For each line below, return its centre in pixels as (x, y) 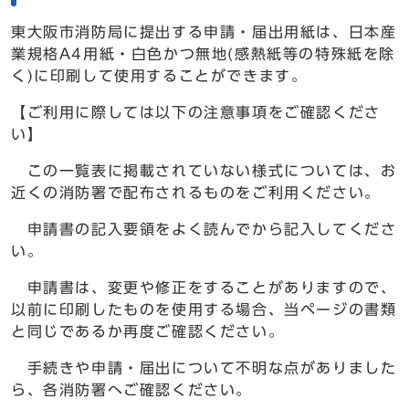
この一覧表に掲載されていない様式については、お (204, 171)
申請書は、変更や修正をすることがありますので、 (204, 288)
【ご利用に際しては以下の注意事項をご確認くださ (196, 112)
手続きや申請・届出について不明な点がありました (204, 368)
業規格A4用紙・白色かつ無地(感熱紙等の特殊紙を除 (203, 54)
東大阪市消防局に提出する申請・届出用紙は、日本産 (204, 32)
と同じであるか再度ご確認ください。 (148, 331)
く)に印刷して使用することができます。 (159, 76)
